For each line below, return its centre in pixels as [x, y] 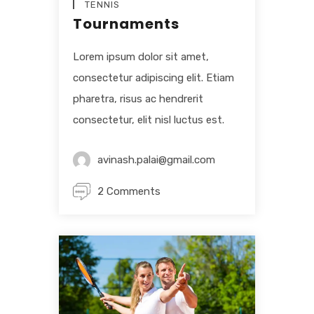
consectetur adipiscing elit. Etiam [153, 78]
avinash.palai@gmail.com [156, 160]
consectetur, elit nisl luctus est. [149, 120]
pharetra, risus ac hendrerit [138, 99]
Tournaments [126, 24]
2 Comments [129, 192]
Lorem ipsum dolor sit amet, [141, 57]
